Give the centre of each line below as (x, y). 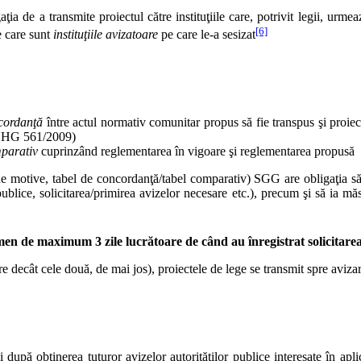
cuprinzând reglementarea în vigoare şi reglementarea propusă (196, 151)
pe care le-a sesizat (207, 35)
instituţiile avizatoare (106, 35)
